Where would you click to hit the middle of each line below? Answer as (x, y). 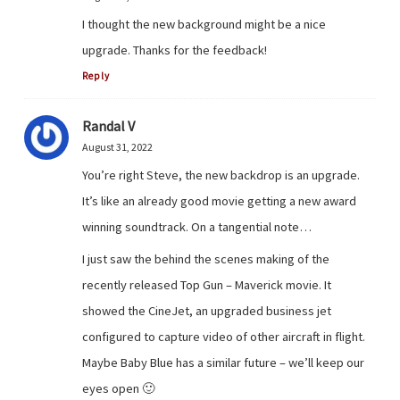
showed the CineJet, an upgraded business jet (207, 311)
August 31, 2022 (117, 147)
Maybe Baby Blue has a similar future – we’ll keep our (223, 363)
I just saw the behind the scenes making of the (206, 259)
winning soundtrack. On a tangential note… (197, 227)
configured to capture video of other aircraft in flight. (224, 337)
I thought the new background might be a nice (204, 24)
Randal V (108, 126)
